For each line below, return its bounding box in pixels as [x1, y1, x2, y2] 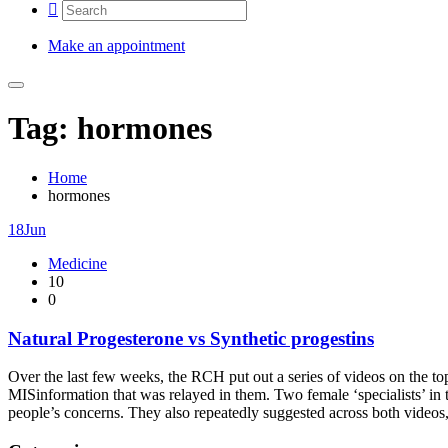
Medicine [48, 254, 107, 272]
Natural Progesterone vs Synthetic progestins [8, 327, 374, 349]
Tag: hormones [8, 110, 212, 147]
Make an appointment [48, 37, 185, 54]
